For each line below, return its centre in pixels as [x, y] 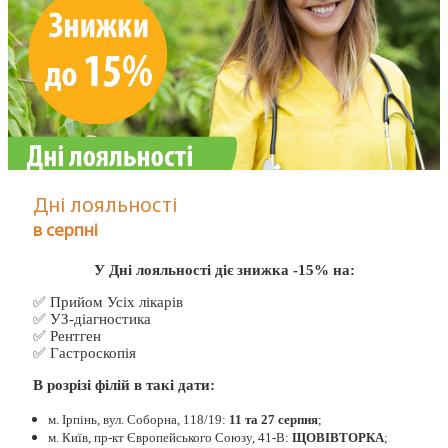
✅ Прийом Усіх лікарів [108, 302]
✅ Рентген [67, 336]
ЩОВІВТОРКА [338, 438]
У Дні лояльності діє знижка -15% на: [224, 270]
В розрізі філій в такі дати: [124, 385]
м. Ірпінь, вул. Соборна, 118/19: [138, 420]
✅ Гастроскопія [84, 353]
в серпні [65, 230]
